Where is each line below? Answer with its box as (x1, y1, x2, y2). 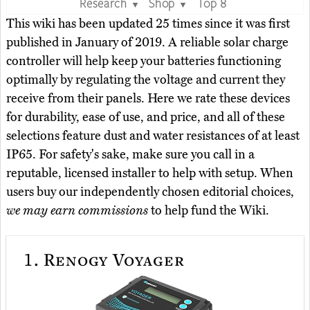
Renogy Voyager (39, 247, 185, 271)
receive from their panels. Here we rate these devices (6, 90, 290, 106)
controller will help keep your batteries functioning (6, 53, 281, 69)
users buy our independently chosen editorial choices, (6, 183, 294, 199)
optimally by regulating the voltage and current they (6, 71, 285, 87)
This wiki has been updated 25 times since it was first (6, 15, 290, 31)
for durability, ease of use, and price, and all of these (6, 109, 285, 125)
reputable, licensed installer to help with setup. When (6, 165, 293, 181)
